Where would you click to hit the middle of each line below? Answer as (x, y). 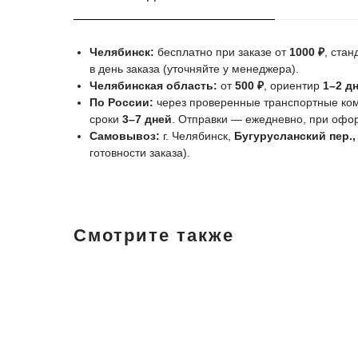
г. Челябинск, (197, 136)
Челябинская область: (153, 86)
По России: (121, 102)
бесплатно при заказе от (222, 52)
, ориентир (293, 86)
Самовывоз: (125, 136)
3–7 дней (147, 119)
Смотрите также (154, 235)
